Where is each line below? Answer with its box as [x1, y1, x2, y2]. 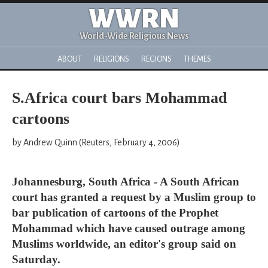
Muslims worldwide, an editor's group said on [12, 237, 236, 250]
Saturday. [12, 253, 60, 266]
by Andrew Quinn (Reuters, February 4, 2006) [12, 138, 180, 147]
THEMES [183, 54, 211, 63]
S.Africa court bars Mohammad [12, 89, 227, 106]
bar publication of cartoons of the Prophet [12, 206, 218, 219]
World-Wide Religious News [79, 31, 189, 41]
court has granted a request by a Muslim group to [12, 191, 256, 203]
